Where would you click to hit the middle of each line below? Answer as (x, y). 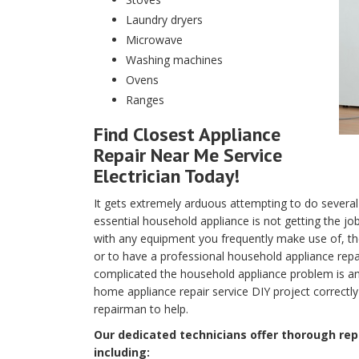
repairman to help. (141, 309)
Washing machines (174, 60)
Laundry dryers (164, 20)
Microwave (154, 40)
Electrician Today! (167, 176)
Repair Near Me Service (188, 155)
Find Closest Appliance (187, 134)
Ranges (145, 100)
